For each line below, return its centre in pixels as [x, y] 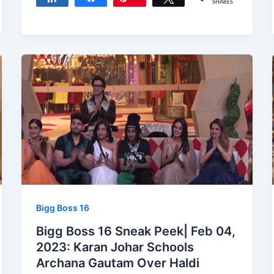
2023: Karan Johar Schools [115, 247]
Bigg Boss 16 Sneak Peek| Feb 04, [135, 231]
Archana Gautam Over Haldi [117, 263]
